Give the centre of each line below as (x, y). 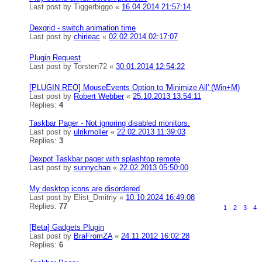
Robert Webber (99, 96)
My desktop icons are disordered (85, 189)
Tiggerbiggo (93, 7)
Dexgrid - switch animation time (82, 28)
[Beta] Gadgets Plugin (67, 227)
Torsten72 (90, 66)
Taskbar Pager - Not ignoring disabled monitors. (110, 123)
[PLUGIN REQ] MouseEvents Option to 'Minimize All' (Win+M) (135, 87)
